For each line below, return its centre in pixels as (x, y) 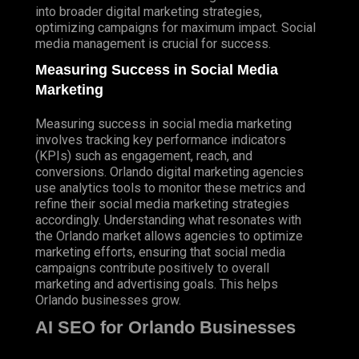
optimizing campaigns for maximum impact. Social (175, 28)
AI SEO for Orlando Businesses (165, 328)
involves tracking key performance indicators (161, 140)
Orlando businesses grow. (108, 301)
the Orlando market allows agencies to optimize (169, 236)
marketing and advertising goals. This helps (157, 284)
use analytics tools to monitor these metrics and (170, 188)
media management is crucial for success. (153, 44)
